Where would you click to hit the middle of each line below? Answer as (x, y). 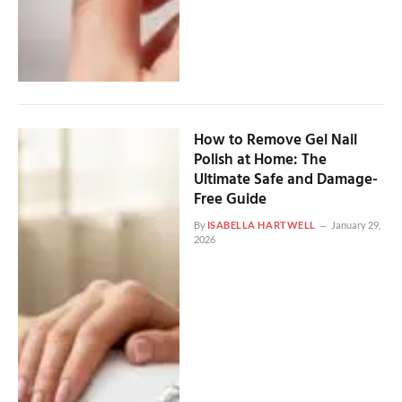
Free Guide (230, 199)
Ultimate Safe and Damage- (285, 179)
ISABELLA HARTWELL (261, 224)
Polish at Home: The (260, 160)
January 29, (355, 224)
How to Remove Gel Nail (275, 140)
